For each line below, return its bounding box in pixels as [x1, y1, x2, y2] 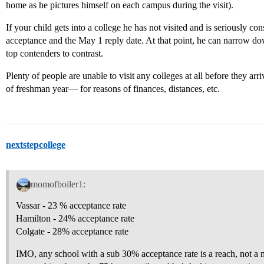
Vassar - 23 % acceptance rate [16, 200, 126, 210]
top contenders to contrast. [6, 48, 103, 58]
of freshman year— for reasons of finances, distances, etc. [6, 84, 220, 94]
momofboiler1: [30, 179, 85, 189]
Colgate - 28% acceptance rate [16, 226, 128, 236]
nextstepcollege [6, 140, 65, 150]
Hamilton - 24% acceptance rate [16, 213, 134, 223]
